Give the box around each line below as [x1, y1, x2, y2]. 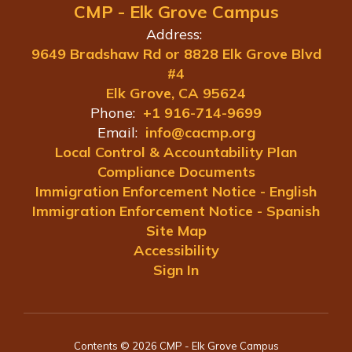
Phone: [90, 104, 135, 122]
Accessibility [133, 241, 219, 259]
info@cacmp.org [145, 123, 255, 141]
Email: [97, 123, 137, 141]
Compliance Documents [97, 163, 255, 181]
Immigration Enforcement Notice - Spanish [32, 202, 320, 220]
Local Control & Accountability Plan [55, 143, 297, 161]
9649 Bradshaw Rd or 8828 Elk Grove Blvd [31, 45, 321, 63]
